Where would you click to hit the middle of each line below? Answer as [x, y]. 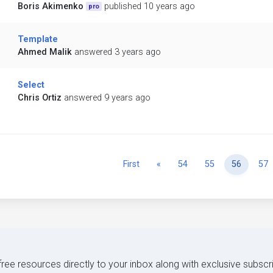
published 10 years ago [150, 7]
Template [37, 40]
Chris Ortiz [39, 98]
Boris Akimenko [50, 7]
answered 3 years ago [117, 52]
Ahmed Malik [44, 52]
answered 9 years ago [107, 98]
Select [31, 85]
